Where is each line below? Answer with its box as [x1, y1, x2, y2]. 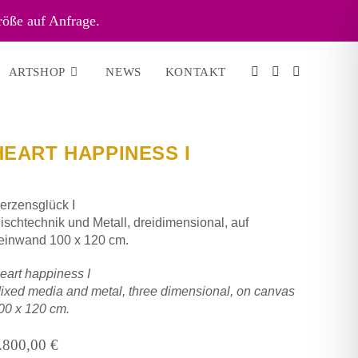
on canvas [236, 284, 295, 298]
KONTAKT [165, 66, 226, 78]
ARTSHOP [8, 66, 66, 78]
